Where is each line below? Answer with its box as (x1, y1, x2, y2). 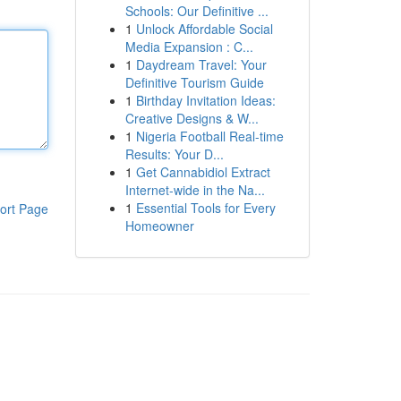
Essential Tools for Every (135, 199, 276, 217)
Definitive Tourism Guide (124, 73, 264, 91)
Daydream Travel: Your (135, 55, 267, 73)
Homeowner (124, 217, 194, 235)
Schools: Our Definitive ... (124, 2, 269, 20)
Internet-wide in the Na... (124, 181, 265, 199)
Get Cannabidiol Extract (135, 163, 270, 181)
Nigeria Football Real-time (135, 127, 284, 145)
